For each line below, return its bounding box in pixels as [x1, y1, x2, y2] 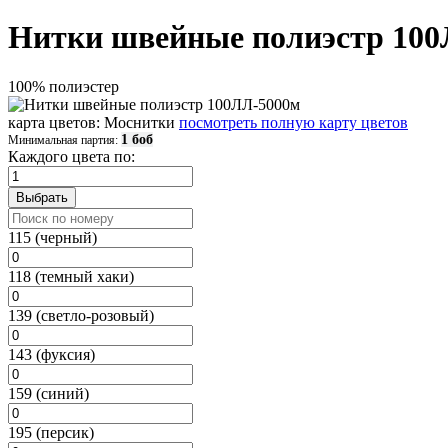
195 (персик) [8, 423, 94, 441]
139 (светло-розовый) [8, 306, 154, 324]
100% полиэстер [8, 77, 119, 95]
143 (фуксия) [8, 345, 95, 363]
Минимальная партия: [8, 132, 121, 147]
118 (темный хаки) [8, 267, 134, 285]
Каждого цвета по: [8, 147, 135, 165]
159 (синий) [8, 384, 89, 402]
